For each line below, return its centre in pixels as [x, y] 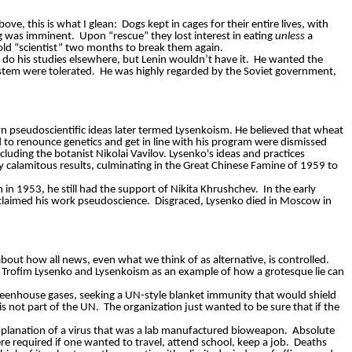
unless [290, 37]
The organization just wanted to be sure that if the [222, 308]
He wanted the [288, 60]
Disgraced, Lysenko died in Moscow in [243, 202]
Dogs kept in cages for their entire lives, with [225, 25]
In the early [290, 190]
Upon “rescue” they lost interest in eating [177, 37]
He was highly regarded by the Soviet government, [218, 72]
